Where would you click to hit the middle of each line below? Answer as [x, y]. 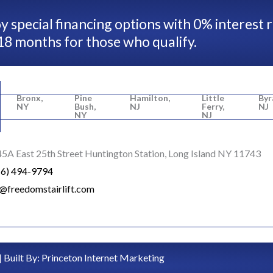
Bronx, [30, 98]
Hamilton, [150, 98]
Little [213, 98]
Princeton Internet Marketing [103, 258]
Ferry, [213, 107]
